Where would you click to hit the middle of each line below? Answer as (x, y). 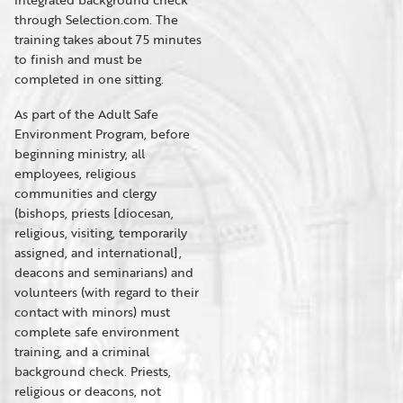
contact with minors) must (92, 312)
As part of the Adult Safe (86, 114)
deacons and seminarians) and (104, 272)
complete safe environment (97, 331)
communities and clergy (85, 193)
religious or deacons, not (88, 391)
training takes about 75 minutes (108, 39)
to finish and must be (78, 59)
